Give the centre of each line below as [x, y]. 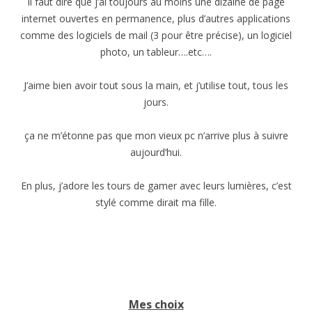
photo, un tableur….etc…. [156, 52]
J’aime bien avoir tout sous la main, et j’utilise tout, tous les [156, 85]
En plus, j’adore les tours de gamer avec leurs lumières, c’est [156, 186]
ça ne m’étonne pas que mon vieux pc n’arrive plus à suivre [156, 135]
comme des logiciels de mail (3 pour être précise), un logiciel [156, 35]
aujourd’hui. [156, 152]
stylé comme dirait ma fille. [156, 202]
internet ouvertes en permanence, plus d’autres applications [156, 18]
